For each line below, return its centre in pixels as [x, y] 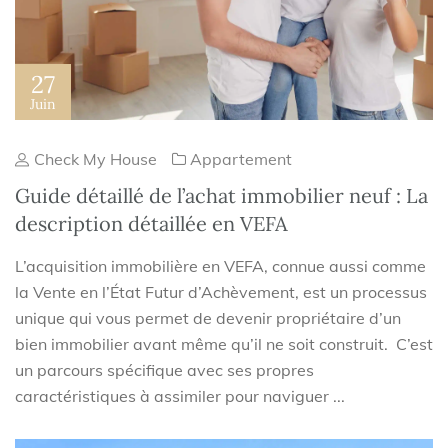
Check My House [93, 159]
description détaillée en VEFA [151, 224]
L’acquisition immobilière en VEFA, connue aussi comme [220, 266]
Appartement [241, 159]
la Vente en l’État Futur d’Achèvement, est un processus [221, 292]
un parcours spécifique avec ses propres [164, 370]
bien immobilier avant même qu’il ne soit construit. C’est [224, 344]
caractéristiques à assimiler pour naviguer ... [180, 396]
